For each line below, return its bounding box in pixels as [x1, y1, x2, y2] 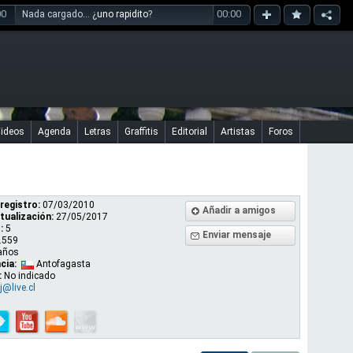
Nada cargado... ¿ [22, 9, 97, 20]
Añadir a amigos [203, 205, 276, 216]
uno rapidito [97, 9, 148, 20]
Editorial [172, 126, 207, 137]
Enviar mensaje [203, 229, 271, 240]
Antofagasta [36, 258, 91, 269]
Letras [84, 126, 111, 137]
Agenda [38, 126, 71, 137]
